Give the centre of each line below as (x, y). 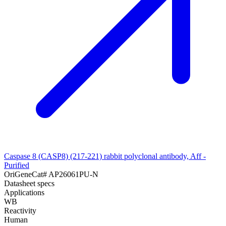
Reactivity (20, 210)
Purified (17, 165)
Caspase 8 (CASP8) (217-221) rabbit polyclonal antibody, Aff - (105, 156)
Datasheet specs (29, 183)
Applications (24, 192)
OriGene (18, 174)
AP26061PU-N (73, 174)
